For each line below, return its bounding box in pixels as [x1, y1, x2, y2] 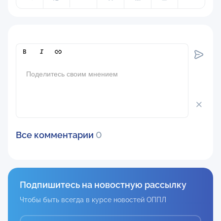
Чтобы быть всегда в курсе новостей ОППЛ [20, 196, 166, 204]
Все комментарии [16, 130, 96, 140]
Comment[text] [23, 49, 71, 57]
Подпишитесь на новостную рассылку [20, 180, 186, 190]
